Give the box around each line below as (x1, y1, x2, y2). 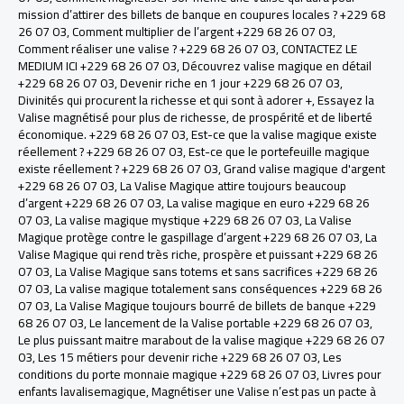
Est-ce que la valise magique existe (191, 123, 377, 147)
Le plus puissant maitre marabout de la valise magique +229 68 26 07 (18, 328, 385, 353)
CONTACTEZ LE (281, 37, 357, 61)
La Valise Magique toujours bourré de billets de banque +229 (55, 294, 376, 318)
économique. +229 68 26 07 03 (18, 123, 186, 147)
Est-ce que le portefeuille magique (188, 140, 370, 164)
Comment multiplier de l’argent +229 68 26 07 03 (72, 20, 333, 44)
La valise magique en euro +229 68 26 (167, 191, 370, 216)
